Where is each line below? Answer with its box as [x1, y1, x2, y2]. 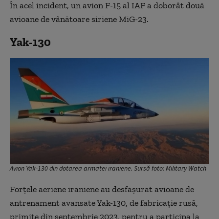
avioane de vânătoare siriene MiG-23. [10, 13, 149, 24]
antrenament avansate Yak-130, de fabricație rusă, [10, 197, 198, 209]
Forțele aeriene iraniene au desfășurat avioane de [10, 184, 194, 195]
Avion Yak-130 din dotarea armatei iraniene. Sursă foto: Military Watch [10, 164, 206, 173]
